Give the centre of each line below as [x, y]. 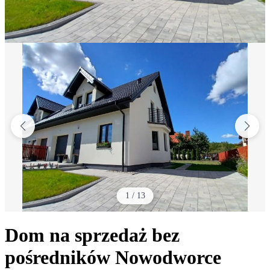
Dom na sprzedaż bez [92, 235]
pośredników [58, 258]
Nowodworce [168, 258]
